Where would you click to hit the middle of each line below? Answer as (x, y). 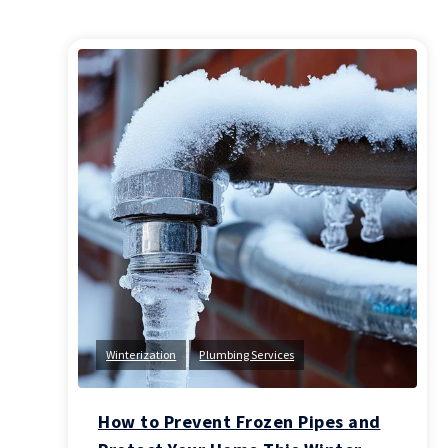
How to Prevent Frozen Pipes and (239, 421)
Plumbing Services (247, 354)
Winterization (141, 354)
